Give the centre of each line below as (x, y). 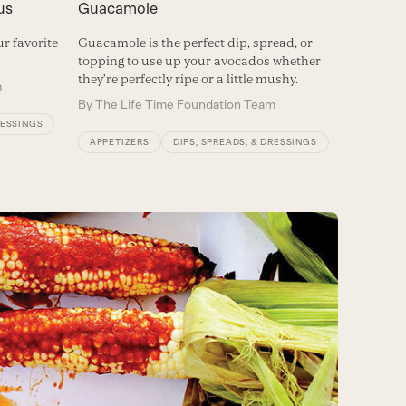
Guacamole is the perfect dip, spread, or (195, 43)
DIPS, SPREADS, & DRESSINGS (245, 142)
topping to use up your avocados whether (199, 61)
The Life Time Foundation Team (185, 105)
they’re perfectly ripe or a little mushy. (188, 79)
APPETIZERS (119, 142)
